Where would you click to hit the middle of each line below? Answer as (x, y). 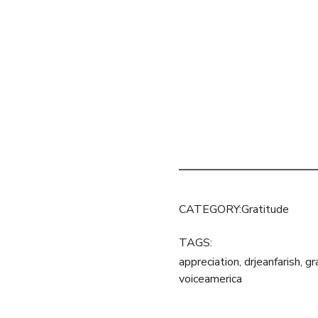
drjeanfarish (272, 262)
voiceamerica (210, 279)
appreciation (209, 262)
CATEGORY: (210, 209)
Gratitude (265, 209)
